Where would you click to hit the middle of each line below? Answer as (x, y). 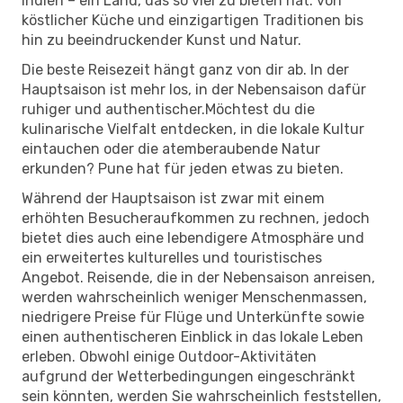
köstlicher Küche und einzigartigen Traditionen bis (193, 20)
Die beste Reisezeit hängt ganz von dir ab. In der (185, 69)
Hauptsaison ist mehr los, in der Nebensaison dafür (194, 89)
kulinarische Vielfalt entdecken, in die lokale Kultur (193, 129)
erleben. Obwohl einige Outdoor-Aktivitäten (169, 356)
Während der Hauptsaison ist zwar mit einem (173, 198)
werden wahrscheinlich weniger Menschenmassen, (194, 297)
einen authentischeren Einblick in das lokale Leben (193, 336)
